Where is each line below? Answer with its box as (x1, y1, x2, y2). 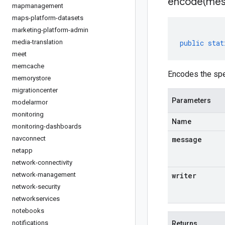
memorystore (12, 74, 51, 82)
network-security (12, 183, 60, 190)
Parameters (172, 96, 211, 104)
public (180, 38, 204, 48)
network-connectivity (12, 159, 72, 166)
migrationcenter (12, 86, 58, 94)
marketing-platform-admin (12, 26, 88, 34)
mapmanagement (12, 2, 63, 10)
